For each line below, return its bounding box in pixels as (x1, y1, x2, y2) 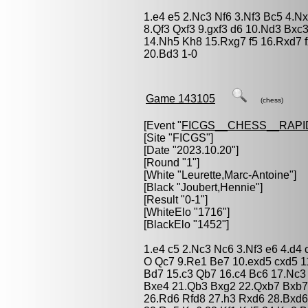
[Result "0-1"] (144, 194, 208, 206)
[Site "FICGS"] (144, 132, 213, 144)
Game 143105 (146, 93, 215, 104)
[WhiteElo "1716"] (144, 206, 230, 218)
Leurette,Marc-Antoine (181, 169, 289, 181)
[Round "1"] (144, 157, 199, 168)
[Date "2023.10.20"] (144, 144, 239, 156)
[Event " (144, 120, 181, 131)
